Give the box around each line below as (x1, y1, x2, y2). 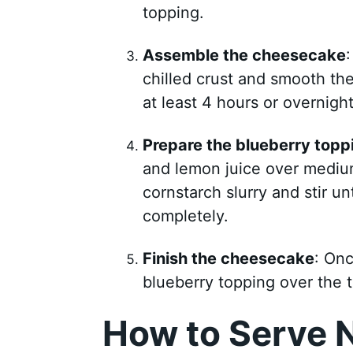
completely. (142, 206, 229, 226)
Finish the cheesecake (142, 249, 314, 269)
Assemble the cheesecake (142, 46, 346, 65)
